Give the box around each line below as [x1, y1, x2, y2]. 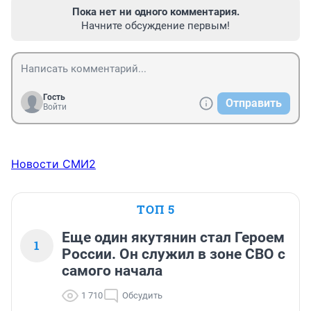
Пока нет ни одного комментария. [72, 6, 239, 19]
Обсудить [122, 290, 162, 301]
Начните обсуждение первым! [81, 19, 230, 33]
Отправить [226, 96, 282, 110]
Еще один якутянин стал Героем [62, 229, 285, 246]
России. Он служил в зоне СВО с [62, 246, 285, 263]
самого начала [62, 262, 162, 280]
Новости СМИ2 [11, 157, 96, 171]
